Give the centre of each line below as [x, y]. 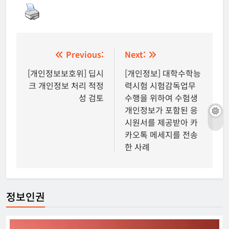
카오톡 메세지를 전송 [161, 134]
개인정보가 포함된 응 [161, 110]
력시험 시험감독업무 [160, 85]
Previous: [85, 54]
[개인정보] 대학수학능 [163, 73]
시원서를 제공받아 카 [161, 122]
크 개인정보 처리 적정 [66, 85]
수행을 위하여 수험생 [161, 97]
